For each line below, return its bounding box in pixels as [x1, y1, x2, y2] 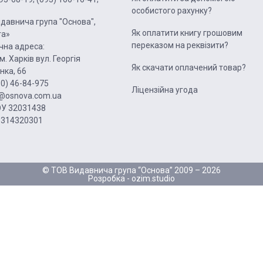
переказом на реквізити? [131, 41, 228, 50]
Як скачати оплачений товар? [131, 63, 246, 73]
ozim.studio [131, 173, 175, 183]
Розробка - [88, 173, 131, 183]
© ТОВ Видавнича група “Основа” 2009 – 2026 [42, 165, 221, 175]
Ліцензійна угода [131, 85, 198, 95]
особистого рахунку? [131, 6, 212, 16]
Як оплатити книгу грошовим [131, 28, 242, 38]
